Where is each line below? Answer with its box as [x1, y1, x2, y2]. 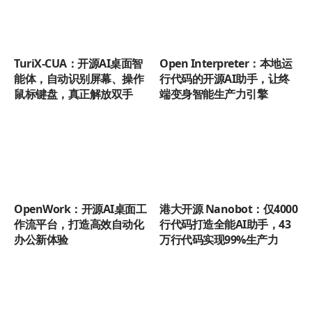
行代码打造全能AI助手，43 [159, 216, 290, 232]
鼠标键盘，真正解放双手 [14, 86, 133, 102]
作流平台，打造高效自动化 [14, 216, 143, 232]
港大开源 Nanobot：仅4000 [159, 201, 297, 217]
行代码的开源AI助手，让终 [159, 70, 290, 86]
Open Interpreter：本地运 [159, 55, 292, 71]
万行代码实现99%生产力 [159, 231, 278, 247]
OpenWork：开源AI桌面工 [14, 201, 146, 217]
